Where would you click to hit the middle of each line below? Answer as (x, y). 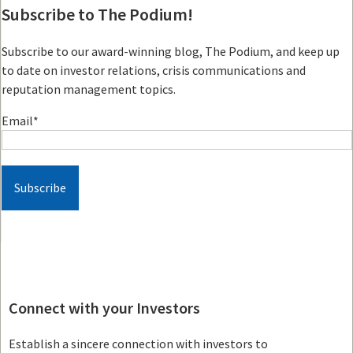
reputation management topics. (89, 89)
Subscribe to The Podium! (97, 14)
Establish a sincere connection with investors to (138, 343)
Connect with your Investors (104, 307)
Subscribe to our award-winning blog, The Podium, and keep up (171, 51)
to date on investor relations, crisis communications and (154, 70)
